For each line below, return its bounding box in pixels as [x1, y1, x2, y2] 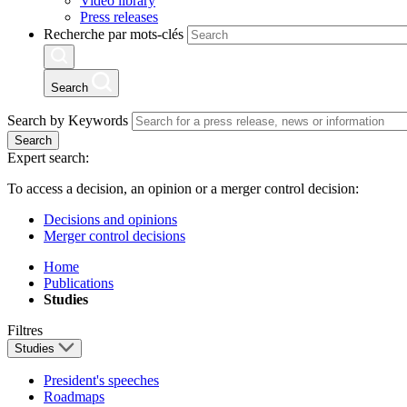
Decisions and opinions [44, 212, 177, 228]
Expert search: [7, 150, 89, 166]
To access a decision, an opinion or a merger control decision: [7, 181, 359, 197]
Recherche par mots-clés [44, 26, 184, 43]
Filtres [7, 323, 43, 339]
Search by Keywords [7, 113, 128, 129]
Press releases [80, 9, 158, 25]
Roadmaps [44, 389, 104, 405]
